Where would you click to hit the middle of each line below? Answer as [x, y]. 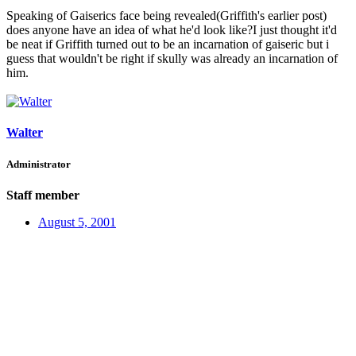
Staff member [43, 195]
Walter [25, 133]
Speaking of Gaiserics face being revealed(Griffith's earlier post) [166, 16]
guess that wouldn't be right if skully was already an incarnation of [172, 59]
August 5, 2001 [77, 222]
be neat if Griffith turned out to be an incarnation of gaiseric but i [168, 44]
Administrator [39, 164]
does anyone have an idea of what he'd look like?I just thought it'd [172, 30]
